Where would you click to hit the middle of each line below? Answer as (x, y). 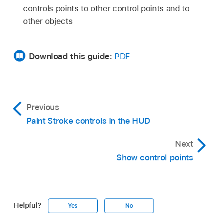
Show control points (155, 157)
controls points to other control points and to (106, 8)
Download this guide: (70, 56)
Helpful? (28, 205)
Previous (43, 107)
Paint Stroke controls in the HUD (88, 120)
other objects (48, 21)
